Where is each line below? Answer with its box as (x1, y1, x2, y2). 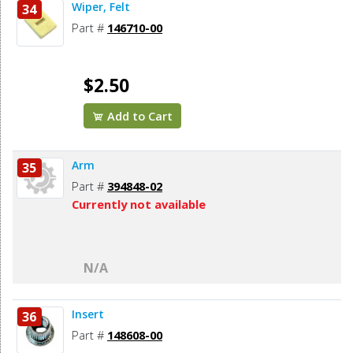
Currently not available (72, 196, 206, 213)
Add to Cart (104, 108, 173, 124)
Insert (72, 307, 104, 322)
